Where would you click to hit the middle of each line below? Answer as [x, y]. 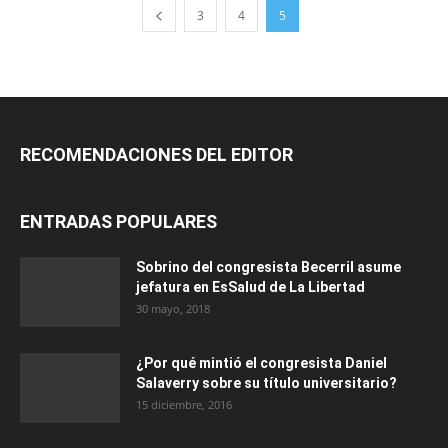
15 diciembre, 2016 [184, 405]
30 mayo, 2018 [173, 309]
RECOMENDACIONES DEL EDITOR [156, 155]
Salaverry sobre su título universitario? [266, 383]
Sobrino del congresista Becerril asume [268, 267]
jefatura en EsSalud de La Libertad [250, 287]
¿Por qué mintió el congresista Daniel [261, 363]
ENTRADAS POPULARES [118, 222]
